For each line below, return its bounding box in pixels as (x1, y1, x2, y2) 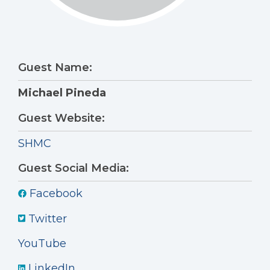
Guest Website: (18, 111, 105, 125)
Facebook (27, 186, 83, 200)
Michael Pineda (18, 86, 106, 99)
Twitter (25, 212, 67, 225)
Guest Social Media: (18, 161, 129, 175)
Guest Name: (18, 60, 92, 74)
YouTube (18, 237, 66, 251)
